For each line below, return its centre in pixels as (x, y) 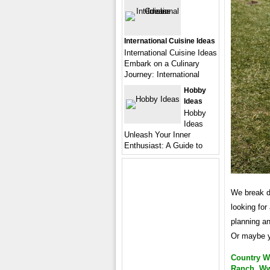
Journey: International (162, 74)
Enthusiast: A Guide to (163, 146)
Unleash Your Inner (157, 135)
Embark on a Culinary (162, 64)
